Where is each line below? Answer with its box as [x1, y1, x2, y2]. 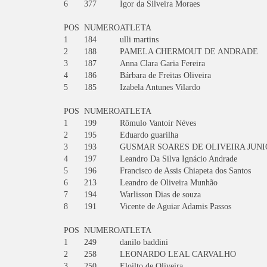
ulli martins [120, 35, 159, 44]
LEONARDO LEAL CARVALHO [120, 250, 236, 259]
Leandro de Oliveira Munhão [120, 178, 218, 187]
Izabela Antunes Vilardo [120, 83, 200, 92]
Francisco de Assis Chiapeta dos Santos [120, 166, 251, 175]
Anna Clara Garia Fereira [120, 59, 205, 68]
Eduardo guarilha [120, 131, 178, 139]
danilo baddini [120, 238, 168, 247]
